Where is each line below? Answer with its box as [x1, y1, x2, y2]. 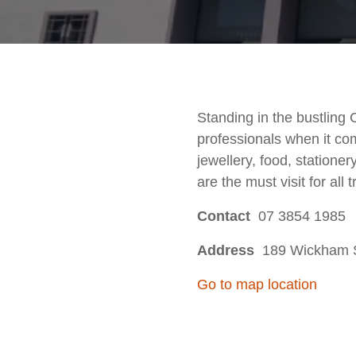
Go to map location [197, 277, 317, 293]
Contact [197, 208, 258, 225]
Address [197, 242, 262, 259]
